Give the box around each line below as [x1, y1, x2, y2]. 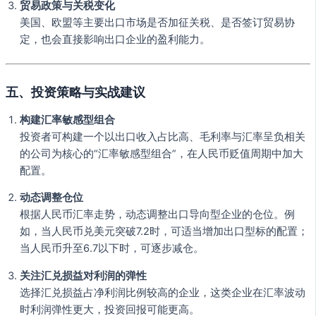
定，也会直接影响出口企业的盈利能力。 [20, 33, 210, 47]
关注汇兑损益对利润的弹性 [20, 269, 147, 283]
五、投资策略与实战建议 [6, 84, 145, 100]
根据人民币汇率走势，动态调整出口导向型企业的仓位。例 [20, 208, 295, 221]
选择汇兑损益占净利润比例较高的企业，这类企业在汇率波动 [20, 286, 305, 300]
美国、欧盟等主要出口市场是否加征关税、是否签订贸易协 [20, 16, 295, 30]
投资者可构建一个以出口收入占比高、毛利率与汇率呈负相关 [20, 130, 305, 143]
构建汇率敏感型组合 [20, 113, 115, 126]
